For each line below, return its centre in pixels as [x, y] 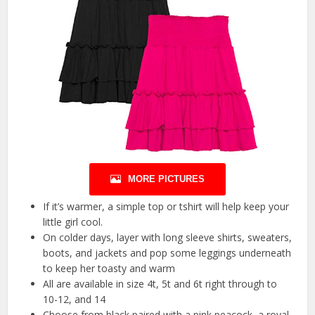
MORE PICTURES [166, 179]
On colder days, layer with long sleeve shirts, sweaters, [168, 237]
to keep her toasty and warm [109, 268]
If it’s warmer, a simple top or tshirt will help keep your [166, 206]
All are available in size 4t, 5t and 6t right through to [160, 283]
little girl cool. [73, 221]
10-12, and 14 [75, 299]
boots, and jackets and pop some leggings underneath [167, 252]
